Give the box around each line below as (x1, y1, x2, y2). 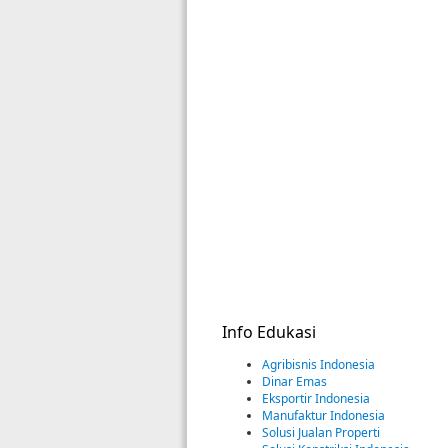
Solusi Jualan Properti (262, 423, 380, 441)
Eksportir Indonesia (262, 389, 370, 407)
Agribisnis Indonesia (262, 355, 375, 373)
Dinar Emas (262, 372, 327, 390)
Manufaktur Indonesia (262, 406, 385, 424)
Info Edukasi (222, 320, 316, 343)
